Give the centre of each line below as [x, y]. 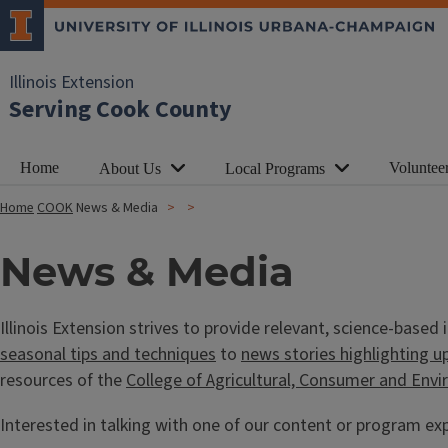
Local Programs [275, 168]
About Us [130, 168]
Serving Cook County [120, 109]
